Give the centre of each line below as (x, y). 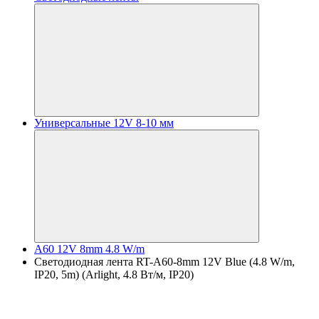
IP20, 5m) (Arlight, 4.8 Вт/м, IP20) (114, 274)
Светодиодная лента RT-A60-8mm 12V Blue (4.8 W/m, (164, 262)
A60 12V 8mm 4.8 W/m (89, 249)
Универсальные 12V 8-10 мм (104, 123)
